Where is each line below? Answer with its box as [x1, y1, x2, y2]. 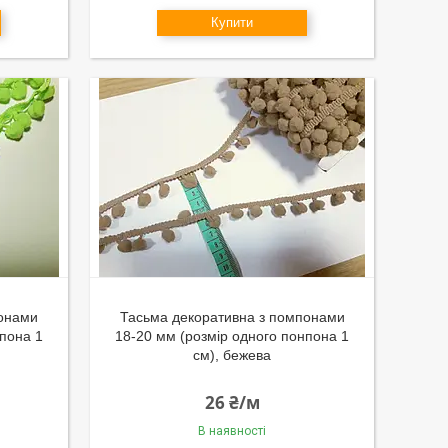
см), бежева [193, 347, 272, 363]
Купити [211, 15, 254, 30]
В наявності [198, 424, 267, 438]
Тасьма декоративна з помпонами [119, 309, 345, 325]
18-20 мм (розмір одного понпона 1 [115, 328, 350, 344]
